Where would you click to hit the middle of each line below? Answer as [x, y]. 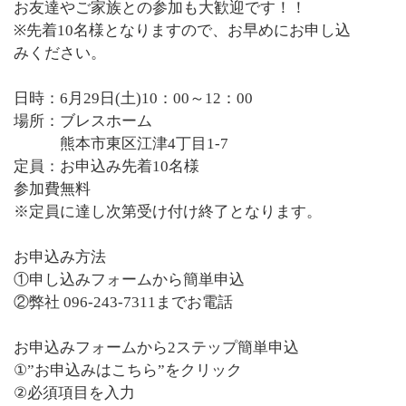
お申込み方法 [60, 257]
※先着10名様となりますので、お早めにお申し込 [182, 31]
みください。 [60, 53]
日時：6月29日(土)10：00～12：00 [133, 99]
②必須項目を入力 [74, 393]
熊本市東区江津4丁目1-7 [121, 144]
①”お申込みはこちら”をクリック [128, 371]
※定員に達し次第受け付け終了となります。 [168, 212]
